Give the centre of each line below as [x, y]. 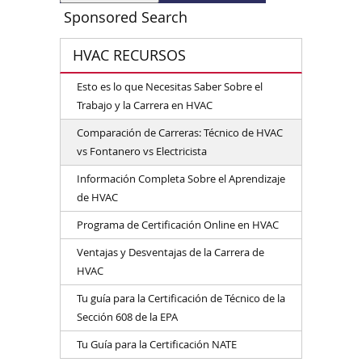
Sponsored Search [126, 17]
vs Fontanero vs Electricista [142, 151]
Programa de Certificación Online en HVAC [178, 224]
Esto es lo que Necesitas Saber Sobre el [170, 86]
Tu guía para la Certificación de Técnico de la [181, 298]
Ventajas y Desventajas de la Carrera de [170, 252]
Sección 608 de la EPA [127, 316]
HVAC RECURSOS [129, 55]
